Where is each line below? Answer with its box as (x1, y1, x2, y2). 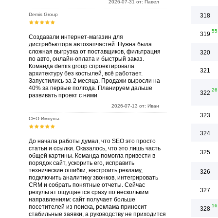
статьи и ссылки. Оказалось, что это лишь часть (29, 145, 161, 152)
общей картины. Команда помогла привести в (29, 152, 155, 159)
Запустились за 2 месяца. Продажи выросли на (29, 77, 160, 84)
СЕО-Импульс (29, 116, 60, 121)
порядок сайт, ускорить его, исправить (29, 160, 134, 166)
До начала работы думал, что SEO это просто (29, 138, 156, 145)
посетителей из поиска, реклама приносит (29, 203, 147, 210)
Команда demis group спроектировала (29, 63, 134, 70)
